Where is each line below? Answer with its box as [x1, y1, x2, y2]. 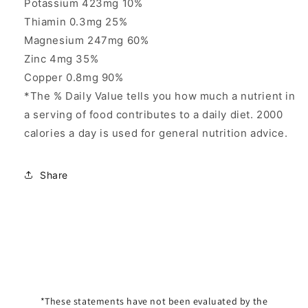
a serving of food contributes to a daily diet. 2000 [24, 108, 283, 122]
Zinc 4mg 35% [24, 52, 99, 66]
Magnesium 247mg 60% [24, 34, 149, 47]
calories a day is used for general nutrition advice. [24, 126, 288, 140]
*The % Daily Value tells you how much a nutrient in [24, 89, 296, 103]
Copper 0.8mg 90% [24, 71, 124, 85]
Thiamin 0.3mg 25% [24, 15, 128, 29]
